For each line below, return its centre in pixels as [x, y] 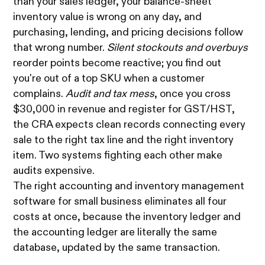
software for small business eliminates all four [120, 202]
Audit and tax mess [110, 94]
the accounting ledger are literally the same [115, 233]
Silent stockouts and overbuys [178, 48]
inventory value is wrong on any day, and [108, 17]
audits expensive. [54, 171]
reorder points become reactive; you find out [117, 64]
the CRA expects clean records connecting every [130, 125]
